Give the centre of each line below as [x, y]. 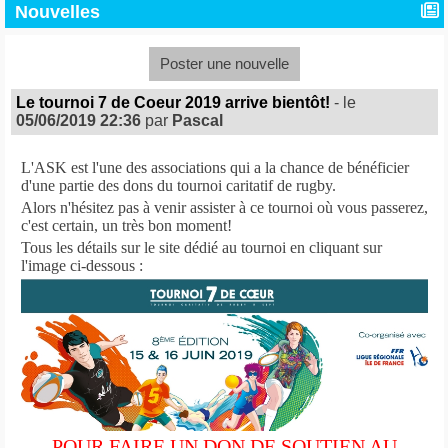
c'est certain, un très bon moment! [126, 226]
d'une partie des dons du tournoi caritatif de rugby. [178, 186]
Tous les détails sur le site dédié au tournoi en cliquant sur [201, 248]
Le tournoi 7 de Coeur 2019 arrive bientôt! [172, 103]
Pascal [197, 121]
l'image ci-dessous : [81, 266]
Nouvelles [57, 12]
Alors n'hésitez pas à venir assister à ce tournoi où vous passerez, [224, 208]
